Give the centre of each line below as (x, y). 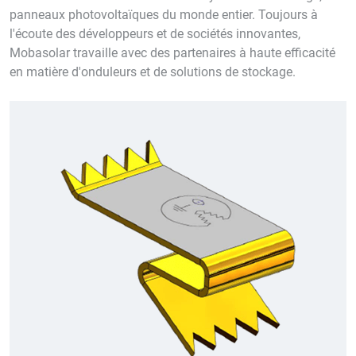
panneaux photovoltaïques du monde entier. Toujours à (164, 14)
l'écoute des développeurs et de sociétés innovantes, (155, 33)
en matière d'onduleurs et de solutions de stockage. (153, 72)
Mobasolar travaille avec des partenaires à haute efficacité (172, 52)
